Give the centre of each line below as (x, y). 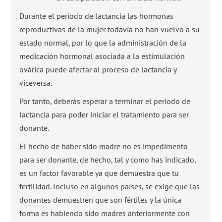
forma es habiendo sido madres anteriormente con (105, 213)
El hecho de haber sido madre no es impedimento (104, 146)
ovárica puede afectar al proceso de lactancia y (98, 69)
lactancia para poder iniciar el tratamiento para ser (104, 114)
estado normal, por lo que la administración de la (103, 42)
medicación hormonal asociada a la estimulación (102, 56)
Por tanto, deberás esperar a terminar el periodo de (105, 101)
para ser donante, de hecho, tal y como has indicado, (108, 159)
